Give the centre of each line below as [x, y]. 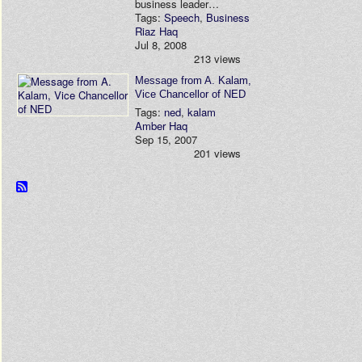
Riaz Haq [156, 31]
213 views [217, 59]
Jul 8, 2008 [161, 45]
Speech [182, 17]
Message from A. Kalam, [193, 80]
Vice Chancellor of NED [190, 94]
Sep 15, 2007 [166, 139]
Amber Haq [161, 126]
